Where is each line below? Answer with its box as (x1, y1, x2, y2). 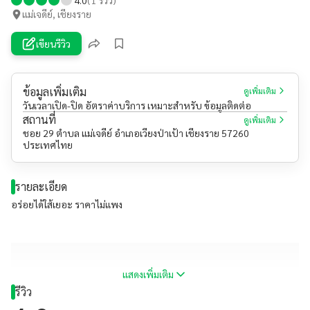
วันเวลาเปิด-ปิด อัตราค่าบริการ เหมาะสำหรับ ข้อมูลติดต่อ (23, 99, 251, 111)
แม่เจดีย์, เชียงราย (22, 8, 91, 20)
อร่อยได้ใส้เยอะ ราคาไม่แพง (11, 198, 122, 210)
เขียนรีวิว (36, 37, 71, 50)
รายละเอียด (15, 179, 67, 194)
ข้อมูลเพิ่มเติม (23, 84, 86, 99)
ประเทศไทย (23, 138, 73, 151)
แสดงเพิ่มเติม (122, 267, 174, 280)
